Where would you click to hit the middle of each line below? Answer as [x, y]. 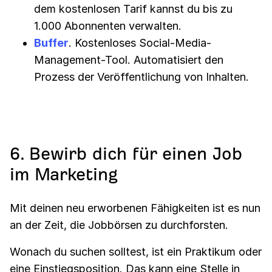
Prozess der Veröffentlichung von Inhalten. [141, 76]
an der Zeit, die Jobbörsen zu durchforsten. [119, 225]
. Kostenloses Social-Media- [140, 42]
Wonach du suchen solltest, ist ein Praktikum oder [136, 251]
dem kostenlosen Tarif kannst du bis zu [133, 8]
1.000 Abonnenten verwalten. [108, 25]
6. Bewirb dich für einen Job [126, 154]
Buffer [51, 42]
